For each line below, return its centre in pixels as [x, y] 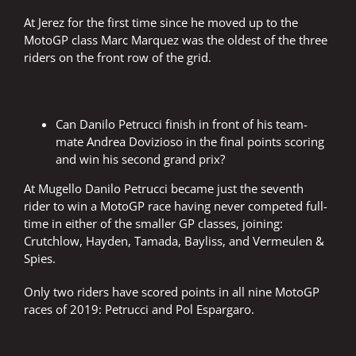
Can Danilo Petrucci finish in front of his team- [182, 124]
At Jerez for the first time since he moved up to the [161, 23]
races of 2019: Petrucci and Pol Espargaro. [139, 310]
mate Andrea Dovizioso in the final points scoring [190, 142]
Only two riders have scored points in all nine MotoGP [172, 292]
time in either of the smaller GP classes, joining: [153, 224]
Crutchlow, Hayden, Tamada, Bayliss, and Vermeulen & [174, 241]
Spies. [40, 259]
